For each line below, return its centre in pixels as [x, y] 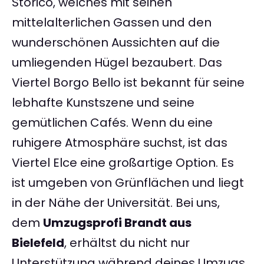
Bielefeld [38, 243]
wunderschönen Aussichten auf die [116, 43]
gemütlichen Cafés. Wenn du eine [112, 123]
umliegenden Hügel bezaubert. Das [117, 63]
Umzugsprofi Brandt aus [117, 223]
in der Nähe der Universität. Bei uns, [116, 203]
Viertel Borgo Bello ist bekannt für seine [128, 83]
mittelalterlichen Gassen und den [112, 23]
